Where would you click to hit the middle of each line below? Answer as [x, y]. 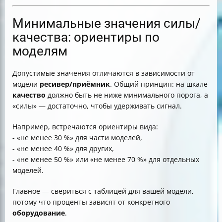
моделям [40, 51]
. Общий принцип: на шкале [159, 84]
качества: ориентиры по [86, 37]
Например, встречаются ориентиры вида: [85, 127]
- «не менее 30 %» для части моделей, [77, 138]
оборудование [39, 213]
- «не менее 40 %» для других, [63, 149]
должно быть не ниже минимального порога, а [127, 95]
